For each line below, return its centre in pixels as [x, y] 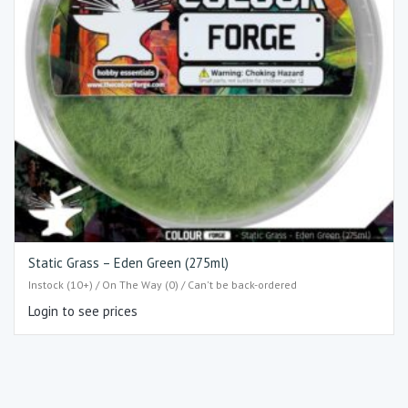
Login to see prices [83, 311]
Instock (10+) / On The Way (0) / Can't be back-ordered [163, 285]
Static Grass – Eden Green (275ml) [128, 262]
